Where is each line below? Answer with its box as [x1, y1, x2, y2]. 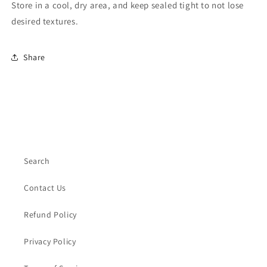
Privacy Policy [24, 236, 76, 247]
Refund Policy [24, 209, 77, 220]
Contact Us [24, 182, 66, 193]
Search [24, 156, 50, 166]
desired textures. [11, 15, 79, 27]
